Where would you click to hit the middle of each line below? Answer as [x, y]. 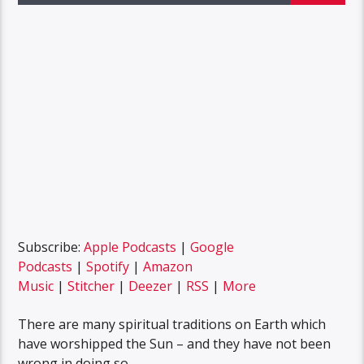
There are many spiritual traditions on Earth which [172, 324]
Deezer [151, 286]
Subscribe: [51, 247]
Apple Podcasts [130, 247]
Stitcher [91, 286]
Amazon [168, 267]
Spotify [108, 267]
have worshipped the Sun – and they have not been [175, 343]
